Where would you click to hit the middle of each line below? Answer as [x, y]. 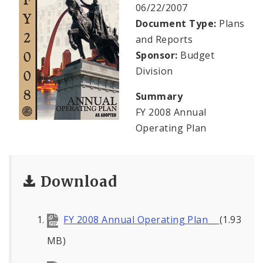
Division [154, 71]
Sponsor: [157, 55]
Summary [159, 97]
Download [79, 182]
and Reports [164, 40]
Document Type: [176, 24]
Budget [196, 55]
